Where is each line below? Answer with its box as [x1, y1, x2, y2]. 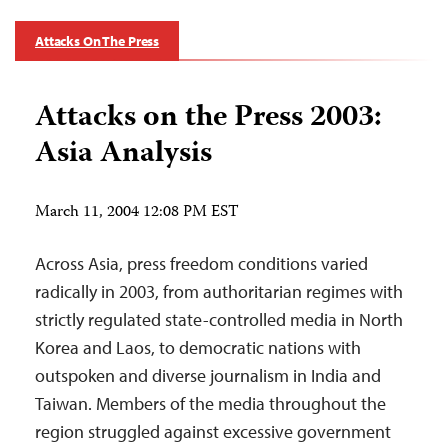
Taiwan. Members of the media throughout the [35, 391, 386, 415]
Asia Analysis [35, 129, 212, 179]
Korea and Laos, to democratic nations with [35, 335, 361, 359]
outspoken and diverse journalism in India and [35, 363, 381, 387]
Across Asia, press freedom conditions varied [35, 251, 368, 275]
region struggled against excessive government [35, 419, 391, 443]
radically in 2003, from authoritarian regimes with [35, 279, 403, 303]
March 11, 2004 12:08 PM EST [35, 199, 239, 226]
